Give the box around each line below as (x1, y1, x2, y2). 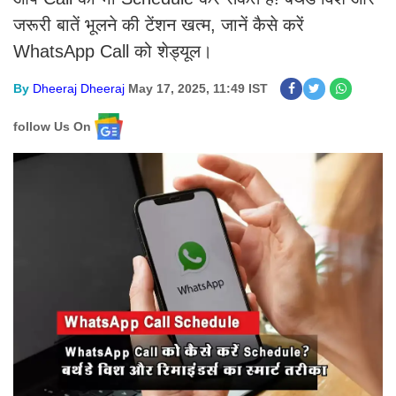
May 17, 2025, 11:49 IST (128, 81, 268, 95)
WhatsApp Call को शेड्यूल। (13, 42, 212, 61)
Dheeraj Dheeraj (33, 81, 125, 95)
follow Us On (13, 118, 91, 133)
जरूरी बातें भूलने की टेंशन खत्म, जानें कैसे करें (13, 15, 304, 34)
